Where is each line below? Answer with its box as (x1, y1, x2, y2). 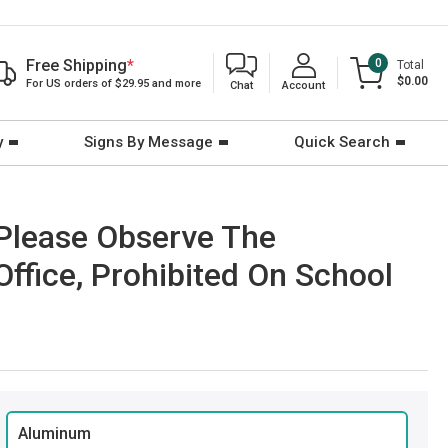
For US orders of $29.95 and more (26, 77, 201, 90)
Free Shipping (26, 56, 127, 75)
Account (282, 79, 325, 92)
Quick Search (294, 133, 390, 151)
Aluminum (18, 424, 91, 443)
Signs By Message (84, 133, 213, 151)
